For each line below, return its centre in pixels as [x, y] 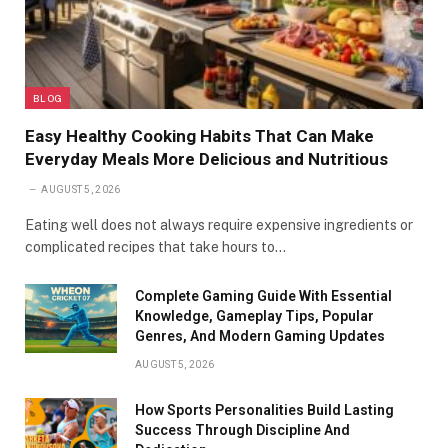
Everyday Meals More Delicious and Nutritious [206, 158]
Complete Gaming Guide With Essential [263, 295]
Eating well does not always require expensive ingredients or [219, 224]
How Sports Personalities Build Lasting [264, 409]
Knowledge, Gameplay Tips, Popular [254, 315]
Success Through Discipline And [242, 429]
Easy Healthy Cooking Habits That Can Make [199, 135]
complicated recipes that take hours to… [155, 246]
